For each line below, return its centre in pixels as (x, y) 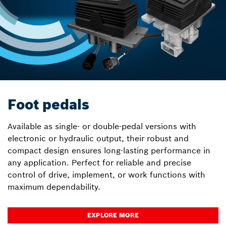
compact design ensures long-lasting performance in (109, 151)
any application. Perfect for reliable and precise (99, 163)
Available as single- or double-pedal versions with (102, 126)
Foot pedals (48, 105)
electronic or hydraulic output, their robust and (98, 138)
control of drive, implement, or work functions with (106, 175)
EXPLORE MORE (113, 215)
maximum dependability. (54, 187)
